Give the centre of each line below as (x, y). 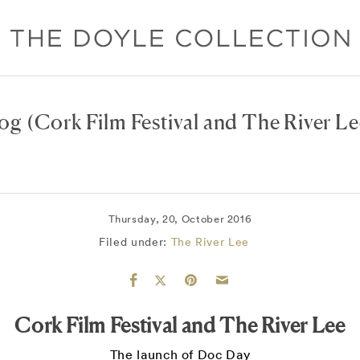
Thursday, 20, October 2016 (180, 219)
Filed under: (133, 241)
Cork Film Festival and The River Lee (180, 325)
